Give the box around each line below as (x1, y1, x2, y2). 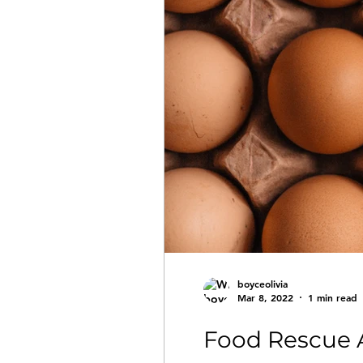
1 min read (308, 291, 357, 304)
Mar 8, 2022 (237, 291, 293, 304)
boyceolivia (237, 276, 288, 290)
